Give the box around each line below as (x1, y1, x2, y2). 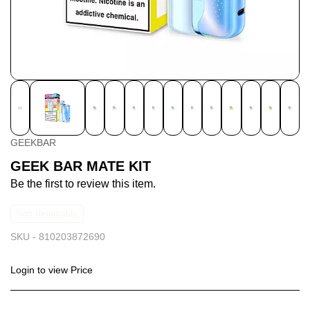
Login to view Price (10, 264, 93, 275)
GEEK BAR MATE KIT (10, 158, 151, 174)
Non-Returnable (17, 209, 77, 219)
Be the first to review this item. (10, 178, 156, 190)
